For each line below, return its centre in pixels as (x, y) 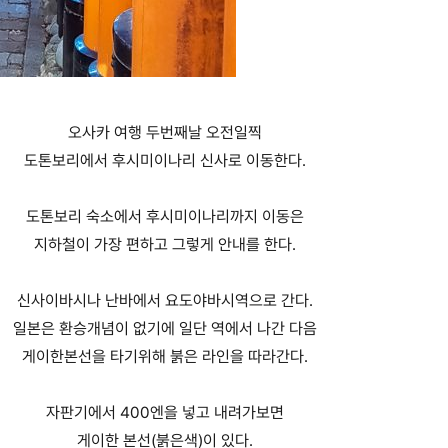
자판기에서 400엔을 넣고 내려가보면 (164, 413)
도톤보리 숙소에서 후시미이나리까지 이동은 (164, 217)
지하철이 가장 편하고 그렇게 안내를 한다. (164, 245)
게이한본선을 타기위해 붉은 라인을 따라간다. (164, 357)
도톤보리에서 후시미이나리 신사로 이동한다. (164, 161)
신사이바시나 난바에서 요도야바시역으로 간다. (164, 301)
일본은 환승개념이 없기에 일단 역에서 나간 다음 (164, 329)
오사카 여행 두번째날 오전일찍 (164, 133)
